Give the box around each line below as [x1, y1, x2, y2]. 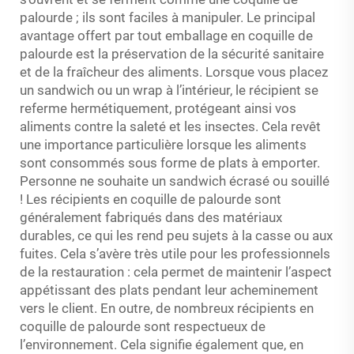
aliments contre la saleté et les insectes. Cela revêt [20, 119, 321, 134]
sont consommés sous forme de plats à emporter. [20, 155, 320, 171]
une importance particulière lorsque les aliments [20, 137, 307, 153]
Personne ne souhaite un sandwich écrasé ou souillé [20, 173, 330, 189]
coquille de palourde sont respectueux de [20, 318, 265, 334]
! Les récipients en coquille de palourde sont [20, 191, 281, 207]
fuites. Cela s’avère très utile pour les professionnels [20, 246, 330, 262]
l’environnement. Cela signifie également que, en [20, 337, 303, 352]
